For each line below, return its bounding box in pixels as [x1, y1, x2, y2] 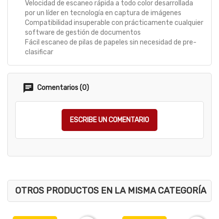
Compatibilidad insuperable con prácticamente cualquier [25, 19, 203, 27]
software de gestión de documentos [25, 28, 141, 37]
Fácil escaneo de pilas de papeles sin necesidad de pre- [25, 38, 197, 47]
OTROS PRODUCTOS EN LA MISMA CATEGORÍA [15, 185, 206, 197]
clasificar [25, 48, 53, 57]
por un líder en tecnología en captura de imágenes [25, 9, 181, 18]
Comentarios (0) [36, 84, 89, 92]
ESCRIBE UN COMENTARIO [70, 116, 149, 125]
